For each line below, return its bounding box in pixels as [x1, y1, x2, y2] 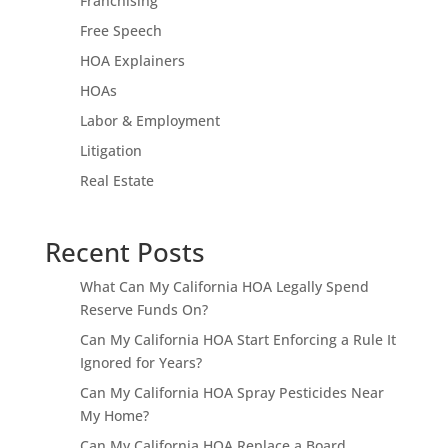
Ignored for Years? [79, 352, 202, 372]
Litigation [79, 140, 142, 160]
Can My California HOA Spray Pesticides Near [79, 382, 384, 402]
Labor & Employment [79, 110, 220, 130]
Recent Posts [44, 233, 205, 270]
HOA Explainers [79, 50, 185, 70]
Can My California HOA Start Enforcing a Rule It [79, 329, 396, 349]
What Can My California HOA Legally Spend [79, 276, 369, 296]
